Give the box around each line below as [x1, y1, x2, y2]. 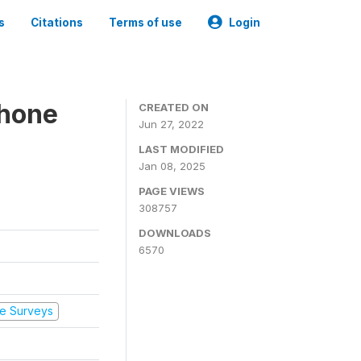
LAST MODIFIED [139, 143, 224, 156]
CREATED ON [139, 101, 209, 114]
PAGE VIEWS [139, 185, 205, 197]
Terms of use [109, 16, 182, 29]
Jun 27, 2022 [139, 118, 204, 131]
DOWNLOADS [139, 226, 211, 239]
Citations [31, 16, 83, 29]
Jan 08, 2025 [139, 160, 205, 172]
